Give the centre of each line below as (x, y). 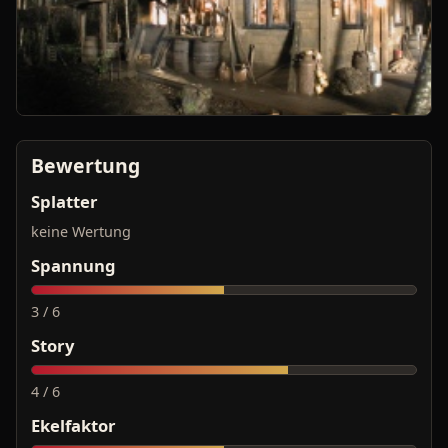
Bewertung (85, 165)
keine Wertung (81, 231)
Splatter (64, 201)
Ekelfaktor (73, 425)
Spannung (73, 265)
